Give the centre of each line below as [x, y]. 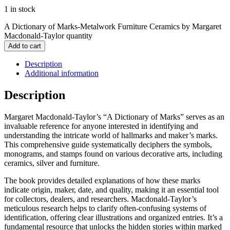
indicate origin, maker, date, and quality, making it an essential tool [111, 190]
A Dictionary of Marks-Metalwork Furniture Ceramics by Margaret [113, 27]
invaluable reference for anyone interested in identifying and [101, 126]
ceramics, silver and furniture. [52, 163]
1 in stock [20, 9]
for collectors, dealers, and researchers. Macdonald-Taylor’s [100, 199]
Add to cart [25, 46]
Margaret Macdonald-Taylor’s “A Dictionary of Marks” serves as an [114, 117]
